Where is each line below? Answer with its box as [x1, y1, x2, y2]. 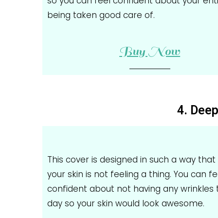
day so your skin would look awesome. [47, 197, 204, 209]
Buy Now [119, 43, 181, 59]
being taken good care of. [47, 9, 155, 21]
